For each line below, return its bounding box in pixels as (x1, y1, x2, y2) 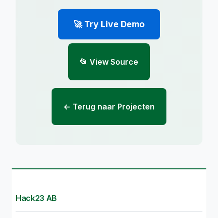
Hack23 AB (16, 193, 57, 203)
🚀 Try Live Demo (73, 18, 145, 29)
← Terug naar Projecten (63, 101, 155, 111)
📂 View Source (80, 56, 138, 67)
